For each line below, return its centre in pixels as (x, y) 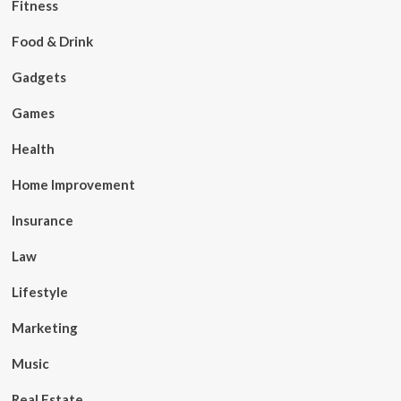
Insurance (42, 220)
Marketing (44, 328)
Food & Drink (52, 41)
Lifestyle (39, 292)
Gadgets (38, 77)
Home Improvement (73, 184)
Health (33, 149)
